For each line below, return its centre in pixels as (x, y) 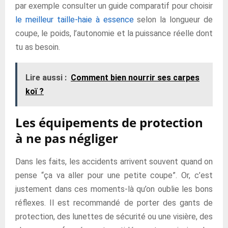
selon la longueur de (173, 20)
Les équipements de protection (109, 122)
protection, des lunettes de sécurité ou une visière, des (114, 217)
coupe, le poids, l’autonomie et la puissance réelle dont (114, 33)
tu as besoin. (38, 47)
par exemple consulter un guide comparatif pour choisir (114, 6)
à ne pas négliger (67, 138)
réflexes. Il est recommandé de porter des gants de (114, 203)
